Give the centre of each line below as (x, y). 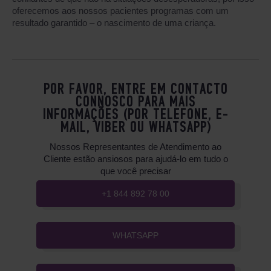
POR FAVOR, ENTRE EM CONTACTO (135, 90)
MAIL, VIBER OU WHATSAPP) (135, 128)
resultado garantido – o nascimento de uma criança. (114, 23)
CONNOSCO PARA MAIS (135, 103)
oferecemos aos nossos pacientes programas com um (120, 11)
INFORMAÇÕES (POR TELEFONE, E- (135, 116)
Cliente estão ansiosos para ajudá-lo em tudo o (135, 159)
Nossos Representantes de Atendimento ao (135, 147)
